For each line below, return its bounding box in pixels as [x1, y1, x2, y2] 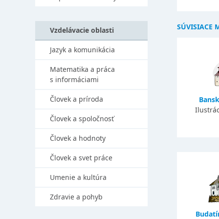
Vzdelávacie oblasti [50, 25, 114, 35]
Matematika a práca [50, 65, 115, 74]
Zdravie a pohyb [50, 192, 103, 201]
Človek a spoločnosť [50, 114, 114, 123]
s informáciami [50, 75, 99, 84]
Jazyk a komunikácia [50, 45, 115, 54]
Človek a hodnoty [50, 133, 106, 143]
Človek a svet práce [50, 153, 112, 162]
